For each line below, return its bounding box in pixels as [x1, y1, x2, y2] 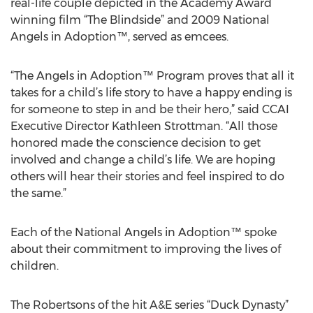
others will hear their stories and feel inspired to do [10, 170, 284, 183]
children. [10, 259, 59, 272]
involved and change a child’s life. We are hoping [10, 153, 275, 166]
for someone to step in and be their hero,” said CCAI [10, 103, 289, 116]
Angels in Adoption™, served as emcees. [10, 30, 228, 43]
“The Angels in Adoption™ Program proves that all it [10, 69, 294, 82]
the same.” [10, 187, 66, 200]
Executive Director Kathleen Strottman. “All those [10, 119, 277, 133]
